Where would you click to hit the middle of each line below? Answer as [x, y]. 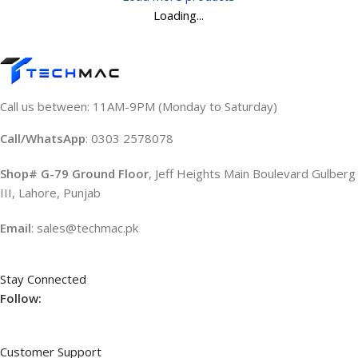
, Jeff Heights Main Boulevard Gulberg [252, 173]
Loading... [179, 15]
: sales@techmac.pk [85, 227]
